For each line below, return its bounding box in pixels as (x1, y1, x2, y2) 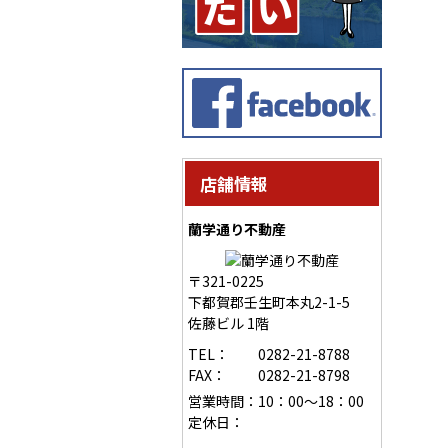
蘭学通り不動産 (188, 219, 286, 240)
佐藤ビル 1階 (188, 313, 269, 334)
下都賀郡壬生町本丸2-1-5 (188, 292, 350, 313)
